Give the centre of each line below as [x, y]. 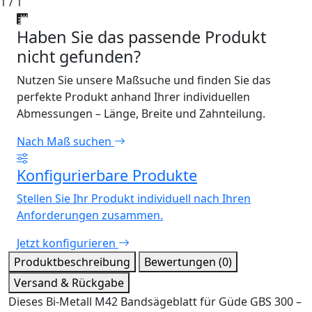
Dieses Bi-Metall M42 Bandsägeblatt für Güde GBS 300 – [155, 302]
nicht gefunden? [79, 57]
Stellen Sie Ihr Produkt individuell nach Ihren [134, 199]
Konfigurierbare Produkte [107, 175]
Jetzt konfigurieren [68, 243]
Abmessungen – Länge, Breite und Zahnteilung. [141, 114]
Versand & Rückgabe [69, 283]
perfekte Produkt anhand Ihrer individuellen [133, 97]
